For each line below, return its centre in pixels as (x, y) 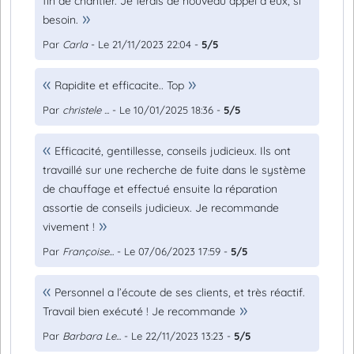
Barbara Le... (92, 336)
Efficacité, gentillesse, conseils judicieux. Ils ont (173, 151)
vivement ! (69, 227)
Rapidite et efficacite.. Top (119, 85)
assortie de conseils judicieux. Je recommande (161, 208)
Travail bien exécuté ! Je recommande (139, 311)
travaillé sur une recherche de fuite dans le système (174, 170)
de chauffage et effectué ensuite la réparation (160, 189)
